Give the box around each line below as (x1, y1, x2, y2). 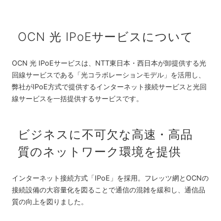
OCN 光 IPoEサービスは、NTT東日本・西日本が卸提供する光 (12, 59, 206, 68)
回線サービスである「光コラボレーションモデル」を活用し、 (12, 71, 205, 79)
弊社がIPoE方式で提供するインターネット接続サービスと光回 (12, 82, 207, 91)
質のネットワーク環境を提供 (17, 145, 182, 159)
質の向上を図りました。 (12, 197, 88, 206)
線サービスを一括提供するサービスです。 (12, 94, 143, 103)
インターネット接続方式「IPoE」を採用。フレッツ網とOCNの (12, 174, 209, 183)
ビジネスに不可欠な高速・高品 (17, 127, 193, 142)
